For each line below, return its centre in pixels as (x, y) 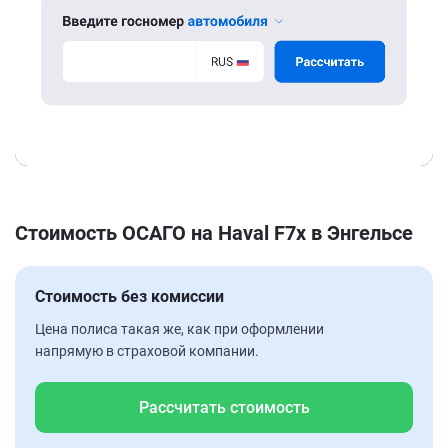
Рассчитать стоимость (224, 407)
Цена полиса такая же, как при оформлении (179, 328)
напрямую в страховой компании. (147, 350)
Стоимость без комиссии (129, 296)
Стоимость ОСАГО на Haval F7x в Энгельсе (214, 232)
